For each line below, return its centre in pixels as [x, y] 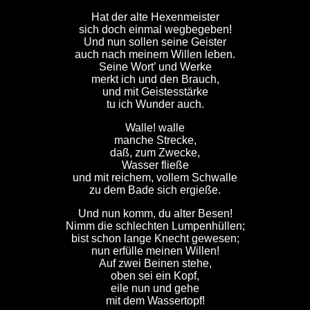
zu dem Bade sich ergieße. [155, 190]
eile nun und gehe [155, 288]
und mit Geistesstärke [155, 92]
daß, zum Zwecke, [155, 153]
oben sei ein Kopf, [155, 276]
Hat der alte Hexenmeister [155, 17]
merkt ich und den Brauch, [155, 79]
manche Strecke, [155, 140]
